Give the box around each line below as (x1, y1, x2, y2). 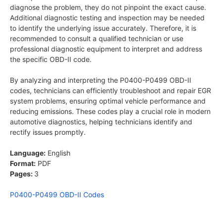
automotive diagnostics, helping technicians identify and (10, 117, 192, 126)
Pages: (10, 169, 34, 178)
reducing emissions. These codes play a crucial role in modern (10, 107, 211, 116)
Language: (10, 149, 46, 158)
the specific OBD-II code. (10, 55, 92, 64)
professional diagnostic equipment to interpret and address (10, 45, 202, 54)
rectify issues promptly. (10, 128, 86, 137)
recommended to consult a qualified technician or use (10, 34, 183, 43)
